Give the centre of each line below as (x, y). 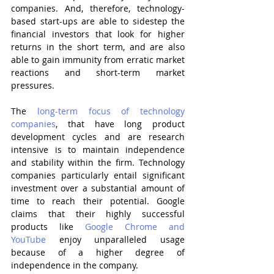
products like (48, 227)
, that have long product (120, 124)
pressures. (33, 85)
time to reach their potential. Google (98, 201)
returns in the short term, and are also (98, 47)
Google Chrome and (135, 227)
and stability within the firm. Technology (98, 162)
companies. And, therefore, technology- (98, 8)
